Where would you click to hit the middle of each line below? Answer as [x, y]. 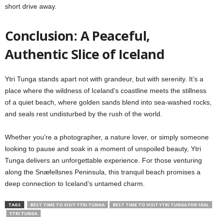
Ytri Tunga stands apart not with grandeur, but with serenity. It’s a [104, 79]
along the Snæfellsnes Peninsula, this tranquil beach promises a [103, 172]
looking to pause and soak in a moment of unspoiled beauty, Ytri [103, 148]
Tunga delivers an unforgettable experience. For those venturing [103, 160]
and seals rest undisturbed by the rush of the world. [85, 114]
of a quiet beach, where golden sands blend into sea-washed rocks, [108, 102]
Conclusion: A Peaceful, [77, 35]
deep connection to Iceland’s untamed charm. [75, 183]
